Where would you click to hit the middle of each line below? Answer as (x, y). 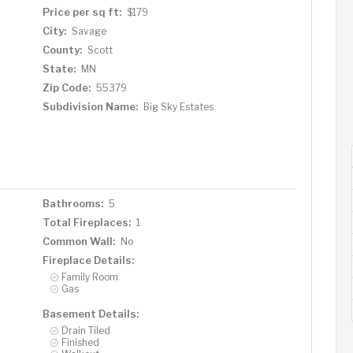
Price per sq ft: (82, 11)
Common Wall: (78, 241)
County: (62, 49)
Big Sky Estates (178, 106)
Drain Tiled (85, 330)
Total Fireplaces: (86, 222)
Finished (80, 342)
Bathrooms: (72, 203)
